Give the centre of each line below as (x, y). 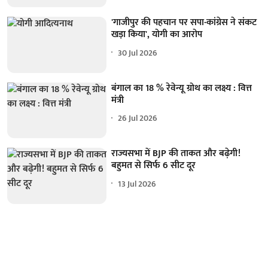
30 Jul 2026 (138, 53)
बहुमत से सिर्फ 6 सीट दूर (154, 166)
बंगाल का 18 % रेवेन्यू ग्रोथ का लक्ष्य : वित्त (182, 88)
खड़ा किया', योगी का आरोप (157, 35)
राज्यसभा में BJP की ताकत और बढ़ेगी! (176, 154)
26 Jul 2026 (138, 118)
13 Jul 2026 (137, 184)
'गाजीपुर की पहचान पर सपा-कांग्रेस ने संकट (184, 23)
